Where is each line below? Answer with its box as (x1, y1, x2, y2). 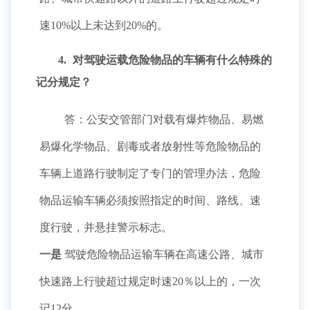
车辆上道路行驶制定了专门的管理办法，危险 (39, 167, 261, 179)
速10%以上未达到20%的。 (39, 19, 171, 31)
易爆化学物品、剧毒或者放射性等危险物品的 (39, 140, 261, 152)
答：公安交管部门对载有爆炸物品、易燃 (62, 113, 264, 125)
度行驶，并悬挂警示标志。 (39, 221, 172, 233)
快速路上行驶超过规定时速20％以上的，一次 (39, 275, 261, 287)
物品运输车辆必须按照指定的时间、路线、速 (39, 194, 261, 206)
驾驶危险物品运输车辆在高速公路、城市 (62, 248, 264, 260)
